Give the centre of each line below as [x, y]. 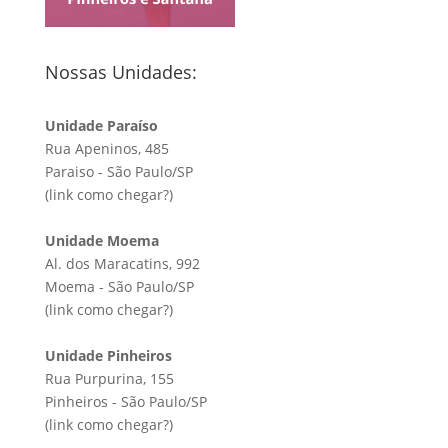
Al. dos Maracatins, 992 [122, 263]
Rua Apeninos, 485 [106, 148]
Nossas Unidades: [120, 71]
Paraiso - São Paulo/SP [118, 171]
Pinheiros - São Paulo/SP [125, 401]
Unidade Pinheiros [108, 355]
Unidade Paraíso [101, 125]
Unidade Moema [101, 240]
